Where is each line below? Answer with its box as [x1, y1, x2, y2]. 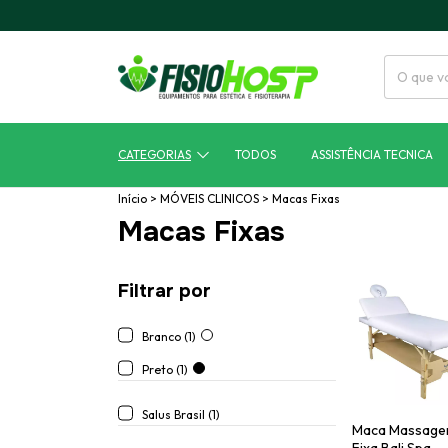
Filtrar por [118, 278, 211, 303]
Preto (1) [142, 361, 188, 377]
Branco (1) [142, 328, 196, 344]
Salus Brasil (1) [142, 406, 220, 422]
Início [118, 190, 147, 206]
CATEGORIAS [118, 147, 191, 163]
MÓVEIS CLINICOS [160, 190, 259, 206]
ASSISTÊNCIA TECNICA [310, 147, 433, 163]
